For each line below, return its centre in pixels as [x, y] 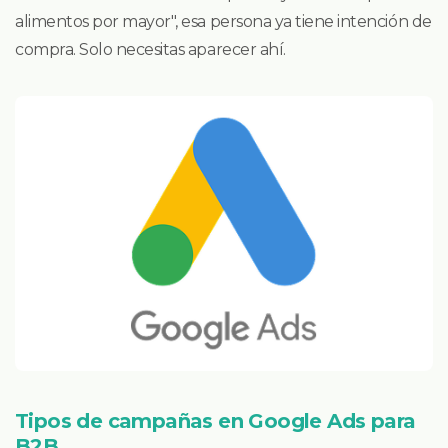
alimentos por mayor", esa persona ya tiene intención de [223, 22]
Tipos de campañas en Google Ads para [215, 420]
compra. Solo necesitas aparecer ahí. [150, 50]
